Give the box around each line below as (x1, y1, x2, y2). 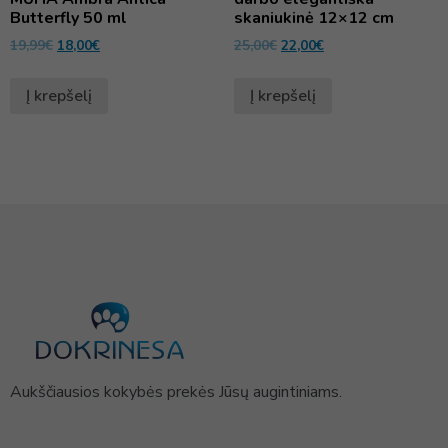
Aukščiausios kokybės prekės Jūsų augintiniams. (10, 381, 342, 404)
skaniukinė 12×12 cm (234, 6, 394, 29)
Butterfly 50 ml (10, 6, 127, 29)
